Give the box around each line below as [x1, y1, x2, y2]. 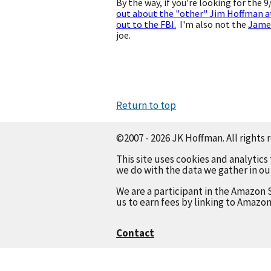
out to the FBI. [116, 18, 176, 30]
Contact [116, 226, 154, 240]
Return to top [116, 99, 176, 112]
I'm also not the [176, 18, 248, 30]
